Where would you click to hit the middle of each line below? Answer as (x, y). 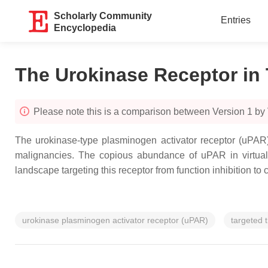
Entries (235, 20)
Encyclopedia (85, 28)
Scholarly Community (103, 16)
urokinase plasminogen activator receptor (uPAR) (115, 220)
